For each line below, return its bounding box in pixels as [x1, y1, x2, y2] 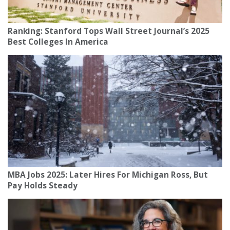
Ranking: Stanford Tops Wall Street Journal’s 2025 [8, 26, 209, 37]
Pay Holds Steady [8, 180, 78, 191]
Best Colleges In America [8, 36, 108, 48]
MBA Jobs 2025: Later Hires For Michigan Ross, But [8, 169, 208, 181]
